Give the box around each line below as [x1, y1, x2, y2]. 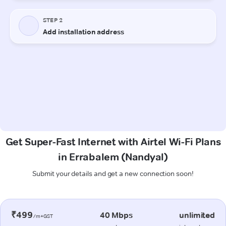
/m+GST [32, 212, 53, 219]
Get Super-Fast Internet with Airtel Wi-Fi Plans [5, 135, 221, 148]
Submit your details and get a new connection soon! [32, 168, 194, 178]
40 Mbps [99, 210, 133, 220]
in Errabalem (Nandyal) [58, 150, 168, 163]
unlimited [179, 210, 215, 220]
